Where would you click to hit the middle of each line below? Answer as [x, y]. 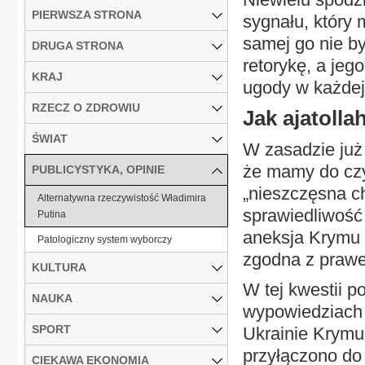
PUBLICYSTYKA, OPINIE [98, 169]
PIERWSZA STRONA [87, 14]
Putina [52, 214]
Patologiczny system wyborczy [105, 239]
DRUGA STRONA [78, 45]
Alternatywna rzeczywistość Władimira [122, 198]
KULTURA [59, 267]
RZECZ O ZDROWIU [86, 107]
